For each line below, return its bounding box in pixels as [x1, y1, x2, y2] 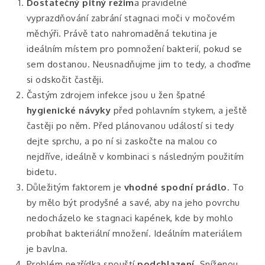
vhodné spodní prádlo [124, 182, 227, 193]
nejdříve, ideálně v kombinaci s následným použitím [26, 151, 244, 163]
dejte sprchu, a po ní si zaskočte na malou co [26, 135, 218, 147]
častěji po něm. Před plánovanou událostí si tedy [26, 120, 234, 132]
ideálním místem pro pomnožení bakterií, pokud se [26, 43, 243, 55]
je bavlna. [26, 243, 68, 255]
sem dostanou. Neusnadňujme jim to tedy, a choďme [26, 59, 251, 70]
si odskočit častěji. [26, 74, 104, 86]
